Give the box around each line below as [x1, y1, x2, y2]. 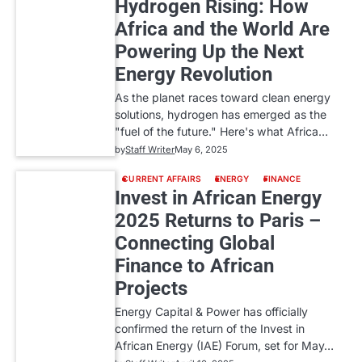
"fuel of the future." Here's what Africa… [115, 124, 329, 138]
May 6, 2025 [175, 143, 229, 155]
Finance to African [115, 255, 275, 278]
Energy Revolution [115, 62, 273, 86]
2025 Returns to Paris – [115, 209, 322, 233]
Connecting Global [115, 232, 276, 255]
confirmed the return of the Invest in [115, 322, 305, 336]
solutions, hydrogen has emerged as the [115, 107, 327, 121]
